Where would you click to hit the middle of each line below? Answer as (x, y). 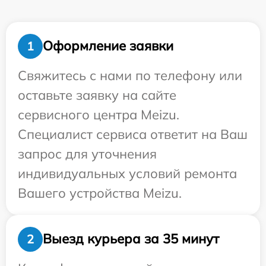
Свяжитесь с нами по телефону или (130, 75)
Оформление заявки (108, 46)
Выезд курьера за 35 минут (131, 239)
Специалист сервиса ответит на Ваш (133, 134)
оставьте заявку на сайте (97, 95)
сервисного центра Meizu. (99, 114)
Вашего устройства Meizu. (100, 193)
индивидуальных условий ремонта (127, 173)
